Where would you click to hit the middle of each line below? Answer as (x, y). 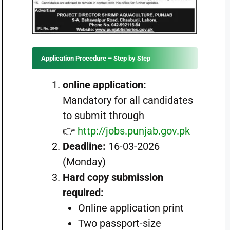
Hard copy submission (113, 177)
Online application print (131, 208)
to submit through (103, 116)
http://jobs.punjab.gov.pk (133, 131)
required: (83, 193)
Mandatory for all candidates (128, 100)
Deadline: (84, 146)
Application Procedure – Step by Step (95, 58)
